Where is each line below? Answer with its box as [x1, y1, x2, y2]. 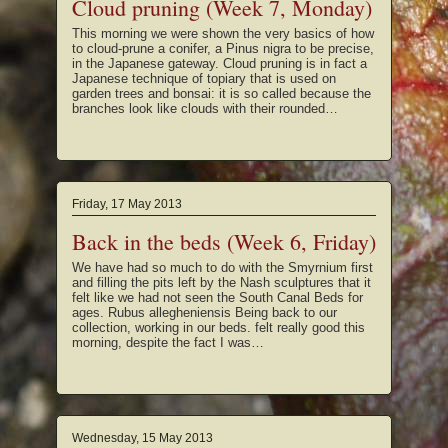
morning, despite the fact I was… [72, 335, 264, 351]
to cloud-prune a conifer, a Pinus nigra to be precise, [72, 40, 374, 56]
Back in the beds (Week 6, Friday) [72, 227, 376, 257]
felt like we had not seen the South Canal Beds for [72, 290, 363, 306]
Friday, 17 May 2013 [72, 196, 182, 211]
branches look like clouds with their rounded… [72, 100, 338, 116]
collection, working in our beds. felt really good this [72, 320, 365, 336]
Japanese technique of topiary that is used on [72, 70, 336, 86]
